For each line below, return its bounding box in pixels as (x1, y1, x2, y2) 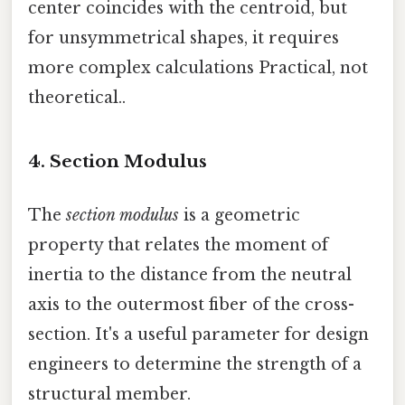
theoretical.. (28, 88, 126, 108)
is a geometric (179, 205, 300, 226)
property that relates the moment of (28, 235, 328, 256)
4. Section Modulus (28, 150, 207, 172)
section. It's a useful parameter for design (28, 325, 369, 345)
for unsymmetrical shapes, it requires (28, 28, 339, 49)
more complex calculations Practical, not (28, 58, 368, 79)
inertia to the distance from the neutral (28, 265, 352, 286)
